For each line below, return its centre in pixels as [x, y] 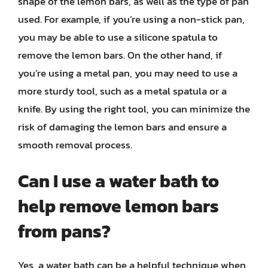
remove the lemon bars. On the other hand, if [120, 55]
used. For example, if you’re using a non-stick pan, [131, 19]
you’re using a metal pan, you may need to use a [128, 73]
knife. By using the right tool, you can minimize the [134, 109]
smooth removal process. [75, 144]
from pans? [64, 231]
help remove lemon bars [118, 206]
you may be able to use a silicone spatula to [118, 37]
